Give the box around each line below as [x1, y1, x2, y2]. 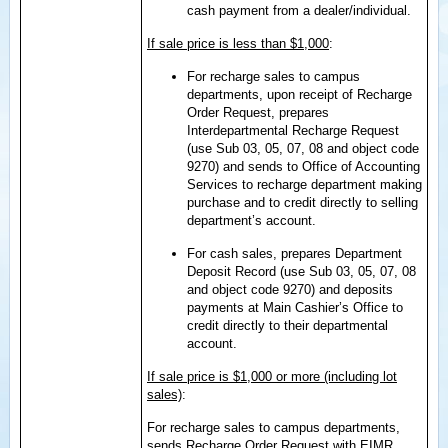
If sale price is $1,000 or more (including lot [147, 369, 397, 384]
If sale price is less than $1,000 [147, 36, 329, 51]
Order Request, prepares [187, 105, 329, 120]
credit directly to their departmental [187, 318, 388, 333]
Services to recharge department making [187, 177, 422, 192]
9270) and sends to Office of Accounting [187, 159, 420, 174]
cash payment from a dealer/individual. [187, 3, 411, 18]
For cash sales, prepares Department [187, 246, 402, 261]
